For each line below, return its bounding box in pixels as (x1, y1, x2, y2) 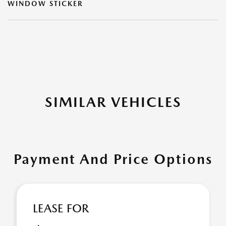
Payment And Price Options (14, 150, 212, 167)
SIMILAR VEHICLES (44, 93, 182, 110)
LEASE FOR (33, 201, 89, 215)
